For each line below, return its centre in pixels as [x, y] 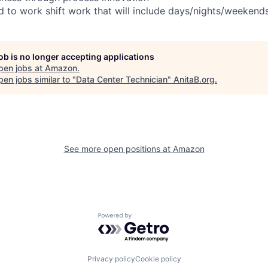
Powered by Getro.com [150, 219]
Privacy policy [111, 258]
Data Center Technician [122, 79]
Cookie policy [158, 258]
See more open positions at [118, 148]
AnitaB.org [194, 79]
